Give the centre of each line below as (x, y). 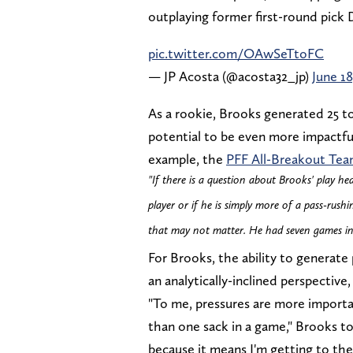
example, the (187, 158)
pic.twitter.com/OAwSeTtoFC (236, 53)
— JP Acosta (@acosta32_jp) (230, 76)
